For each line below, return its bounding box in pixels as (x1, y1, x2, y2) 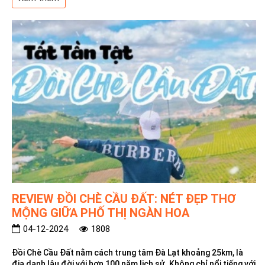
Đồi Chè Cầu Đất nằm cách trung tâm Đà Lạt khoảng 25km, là (12, 247, 243, 257)
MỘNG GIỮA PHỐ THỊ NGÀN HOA (12, 205, 189, 220)
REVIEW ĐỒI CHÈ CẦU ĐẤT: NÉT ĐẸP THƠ (12, 191, 236, 206)
